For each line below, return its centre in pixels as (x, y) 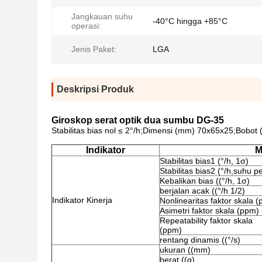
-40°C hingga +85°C (190, 21)
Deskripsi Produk (95, 89)
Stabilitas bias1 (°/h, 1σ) (204, 161)
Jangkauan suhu (102, 16)
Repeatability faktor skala (206, 220)
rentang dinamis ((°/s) (200, 240)
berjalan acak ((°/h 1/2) (202, 191)
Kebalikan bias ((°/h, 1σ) (205, 181)
